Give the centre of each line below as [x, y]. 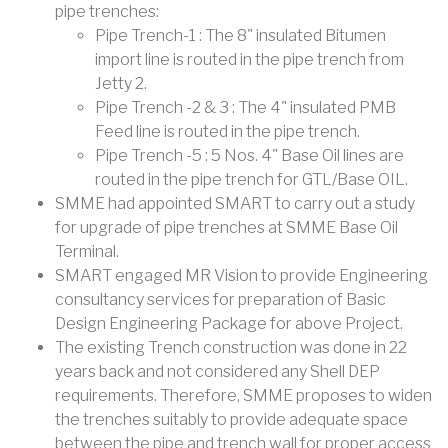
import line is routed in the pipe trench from [249, 59]
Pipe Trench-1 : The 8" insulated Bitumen [240, 35]
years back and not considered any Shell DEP [217, 371]
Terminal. [87, 251]
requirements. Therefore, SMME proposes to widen [243, 395]
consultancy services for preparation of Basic [220, 299]
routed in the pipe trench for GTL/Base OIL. [251, 179]
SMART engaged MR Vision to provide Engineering [241, 275]
